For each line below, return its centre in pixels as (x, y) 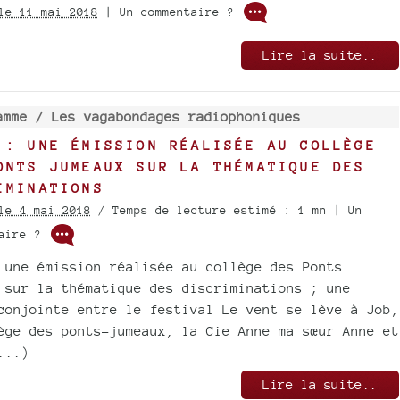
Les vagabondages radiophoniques (176, 117)
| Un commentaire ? (169, 12)
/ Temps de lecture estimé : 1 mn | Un (226, 211)
